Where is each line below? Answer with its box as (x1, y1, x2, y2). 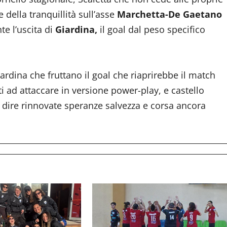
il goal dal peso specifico (97, 23, 205, 35)
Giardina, (55, 23, 97, 35)
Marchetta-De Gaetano (117, 8, 222, 20)
